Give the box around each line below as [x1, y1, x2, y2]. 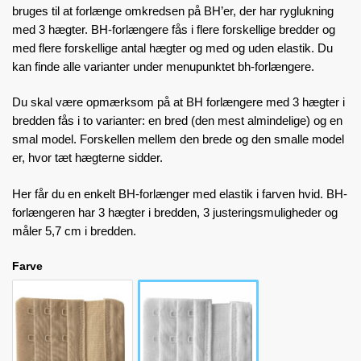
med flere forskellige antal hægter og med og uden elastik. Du [12, 41, 333, 56]
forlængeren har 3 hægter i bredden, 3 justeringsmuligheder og [12, 205, 338, 219]
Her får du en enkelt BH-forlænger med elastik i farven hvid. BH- [12, 186, 347, 201]
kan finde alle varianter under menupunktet [12, 60, 238, 74]
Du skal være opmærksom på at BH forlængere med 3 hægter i [12, 95, 345, 110]
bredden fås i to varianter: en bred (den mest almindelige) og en [12, 114, 342, 128]
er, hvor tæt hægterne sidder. [12, 151, 163, 165]
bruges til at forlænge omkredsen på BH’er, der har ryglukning [12, 4, 334, 19]
